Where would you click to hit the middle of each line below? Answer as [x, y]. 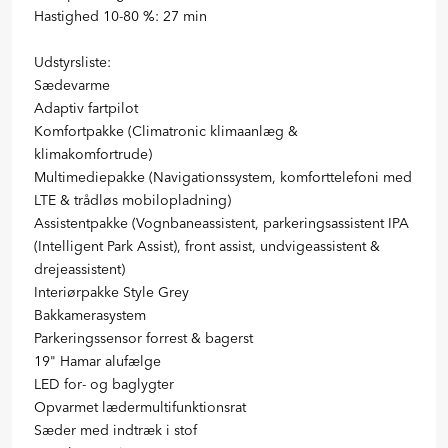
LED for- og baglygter [104, 383]
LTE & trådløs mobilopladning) [132, 199]
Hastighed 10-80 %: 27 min [120, 15]
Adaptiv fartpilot [86, 107]
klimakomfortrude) [93, 153]
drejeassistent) [79, 268]
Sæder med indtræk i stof [115, 429]
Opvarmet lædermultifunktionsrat [140, 406]
